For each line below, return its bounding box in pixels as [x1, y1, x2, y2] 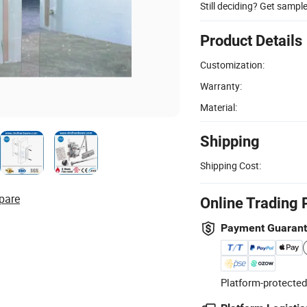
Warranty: [200, 79, 242, 93]
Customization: [200, 58, 265, 71]
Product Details [200, 32, 302, 49]
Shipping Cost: [200, 158, 261, 172]
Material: [200, 100, 237, 114]
